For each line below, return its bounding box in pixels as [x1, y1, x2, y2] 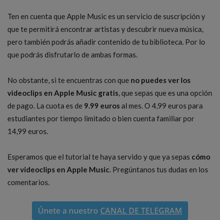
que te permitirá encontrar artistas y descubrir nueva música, [7, 25, 203, 34]
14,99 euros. [7, 127, 48, 136]
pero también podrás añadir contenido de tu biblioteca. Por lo [7, 37, 205, 47]
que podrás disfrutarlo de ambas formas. [7, 50, 137, 59]
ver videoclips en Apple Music [7, 165, 110, 174]
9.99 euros [84, 101, 120, 110]
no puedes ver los [131, 76, 191, 85]
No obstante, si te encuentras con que [7, 76, 131, 85]
